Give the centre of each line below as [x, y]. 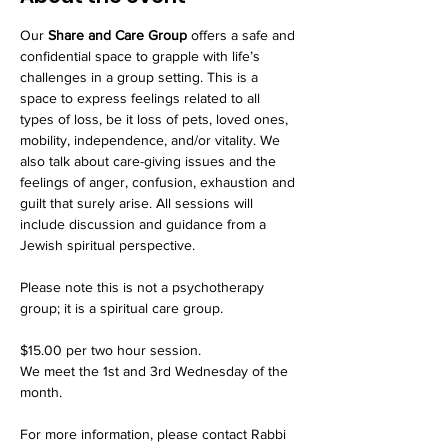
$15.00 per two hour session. [112, 350]
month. [43, 392]
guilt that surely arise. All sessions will [138, 203]
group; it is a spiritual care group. [121, 308]
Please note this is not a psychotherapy [144, 287]
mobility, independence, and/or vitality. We [152, 140]
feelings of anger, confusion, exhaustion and [159, 182]
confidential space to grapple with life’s [142, 56]
